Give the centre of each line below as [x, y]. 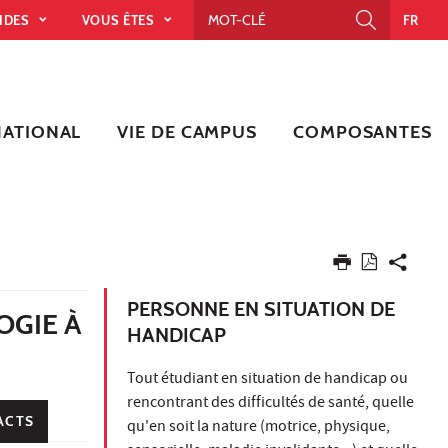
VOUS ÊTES [120, 19]
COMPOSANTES [362, 131]
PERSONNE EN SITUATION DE [261, 308]
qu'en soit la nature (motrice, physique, [258, 427]
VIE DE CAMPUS [187, 131]
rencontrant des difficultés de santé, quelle [270, 403]
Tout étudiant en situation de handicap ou [267, 379]
